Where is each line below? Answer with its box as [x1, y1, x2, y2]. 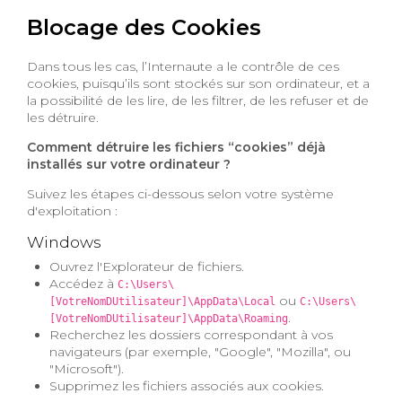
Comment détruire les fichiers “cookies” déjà [27, 138, 326, 155]
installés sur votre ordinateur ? [27, 155, 231, 172]
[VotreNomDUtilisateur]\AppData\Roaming [49, 312, 289, 326]
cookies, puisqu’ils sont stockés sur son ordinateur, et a [27, 74, 370, 92]
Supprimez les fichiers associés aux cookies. [49, 378, 325, 395]
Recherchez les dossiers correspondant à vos [49, 327, 334, 344]
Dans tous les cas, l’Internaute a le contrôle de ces [27, 57, 339, 74]
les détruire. [27, 109, 99, 126]
